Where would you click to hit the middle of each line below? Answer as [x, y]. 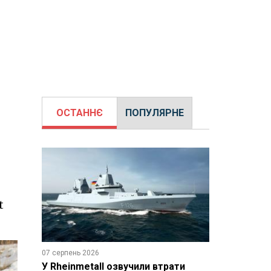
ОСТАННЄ [79, 113]
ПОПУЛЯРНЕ [154, 113]
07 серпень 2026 [70, 253]
